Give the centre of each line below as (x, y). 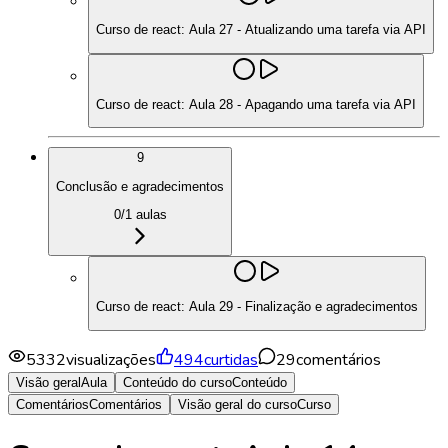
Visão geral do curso (237, 404)
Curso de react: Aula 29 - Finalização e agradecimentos (257, 307)
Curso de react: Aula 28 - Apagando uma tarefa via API (256, 104)
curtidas (231, 359)
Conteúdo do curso (177, 382)
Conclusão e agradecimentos (140, 186)
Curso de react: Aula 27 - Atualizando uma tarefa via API (261, 30)
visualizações (111, 359)
